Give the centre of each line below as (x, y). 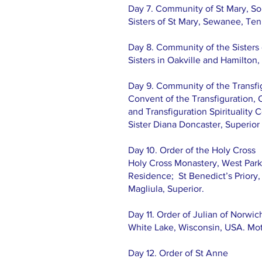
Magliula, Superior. (166, 189)
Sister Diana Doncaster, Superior (194, 124)
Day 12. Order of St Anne (178, 253)
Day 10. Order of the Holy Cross (192, 150)
